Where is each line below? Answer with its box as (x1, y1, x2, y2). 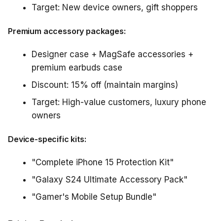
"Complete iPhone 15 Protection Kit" (32, 157, 174, 167)
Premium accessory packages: (8, 26, 126, 36)
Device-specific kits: (8, 134, 86, 144)
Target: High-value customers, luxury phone (32, 97, 206, 107)
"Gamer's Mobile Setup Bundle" (32, 192, 156, 202)
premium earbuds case (32, 63, 122, 73)
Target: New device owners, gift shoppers (32, 2, 198, 12)
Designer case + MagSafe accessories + (32, 49, 193, 59)
